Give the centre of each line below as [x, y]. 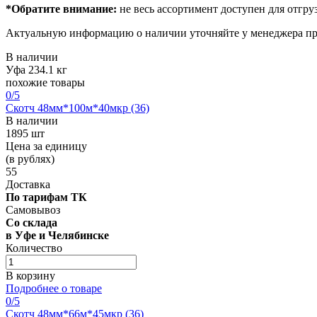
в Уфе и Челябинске [57, 235]
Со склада [31, 222]
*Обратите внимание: [61, 8]
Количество [34, 248]
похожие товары [45, 82]
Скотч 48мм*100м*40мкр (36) [77, 108]
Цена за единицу [46, 146]
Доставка [28, 184]
